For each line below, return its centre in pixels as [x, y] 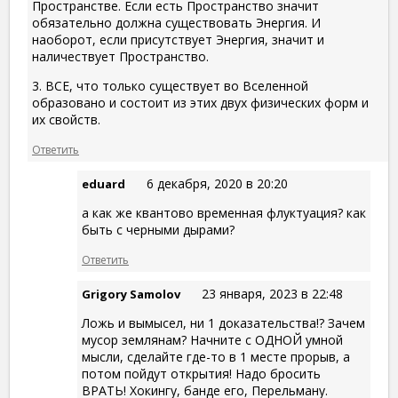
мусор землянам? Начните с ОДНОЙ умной [212, 340]
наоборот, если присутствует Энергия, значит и [178, 40]
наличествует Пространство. [120, 57]
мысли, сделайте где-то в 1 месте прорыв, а [216, 357]
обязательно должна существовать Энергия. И [176, 23]
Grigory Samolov [131, 295]
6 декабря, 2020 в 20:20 [217, 184]
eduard [103, 184]
